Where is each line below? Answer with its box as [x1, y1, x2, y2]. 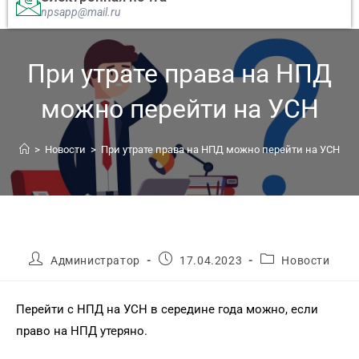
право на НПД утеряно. [16, 324, 147, 339]
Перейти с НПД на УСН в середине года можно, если [16, 302, 318, 317]
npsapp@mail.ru [41, 5, 120, 18]
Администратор [50, 253, 140, 267]
